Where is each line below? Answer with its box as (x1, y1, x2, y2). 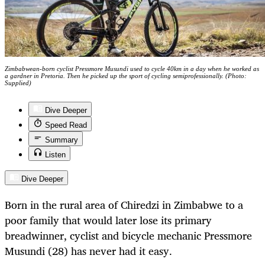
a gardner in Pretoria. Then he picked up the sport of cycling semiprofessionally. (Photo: (5, 72, 247, 80)
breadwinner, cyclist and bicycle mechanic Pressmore (5, 227, 252, 245)
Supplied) (5, 79, 31, 87)
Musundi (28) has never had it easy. (5, 242, 172, 260)
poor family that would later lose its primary (5, 211, 212, 230)
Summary (45, 135, 78, 145)
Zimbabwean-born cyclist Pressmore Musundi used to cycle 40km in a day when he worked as (5, 65, 259, 73)
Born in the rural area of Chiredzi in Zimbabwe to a (5, 196, 243, 214)
